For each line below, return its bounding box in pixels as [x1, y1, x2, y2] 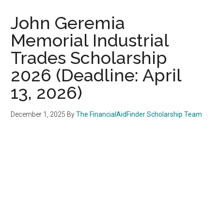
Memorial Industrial [11, 30, 169, 50]
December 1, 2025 [11, 110, 66, 118]
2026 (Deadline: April [11, 64, 182, 85]
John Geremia [11, 12, 125, 33]
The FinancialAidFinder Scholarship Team [76, 110, 202, 118]
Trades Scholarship [11, 47, 168, 68]
